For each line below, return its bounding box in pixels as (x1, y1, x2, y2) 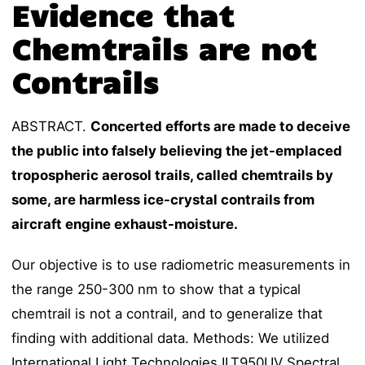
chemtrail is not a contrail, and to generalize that (11, 306, 323, 323)
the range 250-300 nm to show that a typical (11, 281, 301, 298)
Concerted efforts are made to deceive (90, 118, 351, 135)
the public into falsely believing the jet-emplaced (11, 143, 343, 160)
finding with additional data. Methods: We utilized (11, 330, 330, 347)
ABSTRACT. (11, 118, 91, 135)
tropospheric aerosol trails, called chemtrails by (11, 167, 334, 184)
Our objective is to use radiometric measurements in (11, 257, 351, 274)
